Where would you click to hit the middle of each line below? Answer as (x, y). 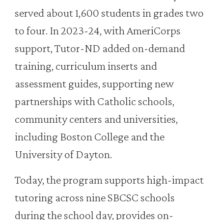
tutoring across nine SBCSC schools (95, 197)
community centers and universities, (96, 119)
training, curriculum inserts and (86, 66)
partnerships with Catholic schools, (95, 101)
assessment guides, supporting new (94, 83)
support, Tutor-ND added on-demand (100, 48)
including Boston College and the (90, 137)
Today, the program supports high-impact (109, 180)
